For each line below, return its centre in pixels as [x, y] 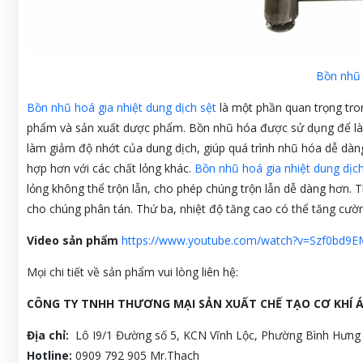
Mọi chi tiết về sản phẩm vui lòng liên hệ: [132, 272]
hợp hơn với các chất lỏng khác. [110, 169]
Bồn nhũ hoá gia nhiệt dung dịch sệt [121, 108]
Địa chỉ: [49, 335]
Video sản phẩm [72, 241]
